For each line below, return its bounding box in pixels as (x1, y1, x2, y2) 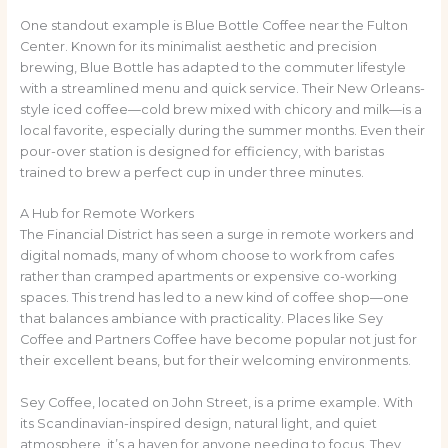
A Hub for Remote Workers (19, 206, 194, 222)
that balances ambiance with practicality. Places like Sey (19, 311, 383, 327)
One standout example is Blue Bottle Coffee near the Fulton (19, 17, 408, 33)
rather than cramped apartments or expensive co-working (19, 269, 397, 285)
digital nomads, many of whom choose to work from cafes (19, 248, 394, 264)
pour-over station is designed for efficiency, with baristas (19, 143, 384, 159)
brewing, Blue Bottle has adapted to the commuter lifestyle (19, 59, 406, 75)
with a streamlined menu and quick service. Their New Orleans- (19, 80, 425, 96)
